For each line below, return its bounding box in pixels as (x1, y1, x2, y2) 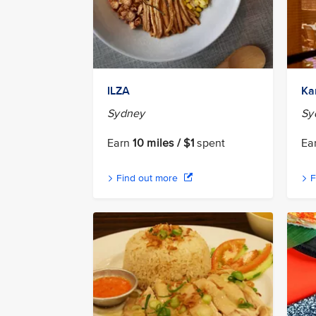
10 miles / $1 (133, 135, 195, 150)
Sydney (107, 106, 145, 121)
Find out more (114, 171, 181, 184)
